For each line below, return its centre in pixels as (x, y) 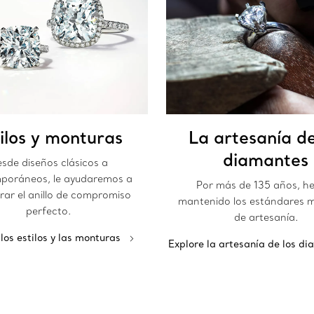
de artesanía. (266, 218)
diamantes (266, 160)
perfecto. (48, 211)
